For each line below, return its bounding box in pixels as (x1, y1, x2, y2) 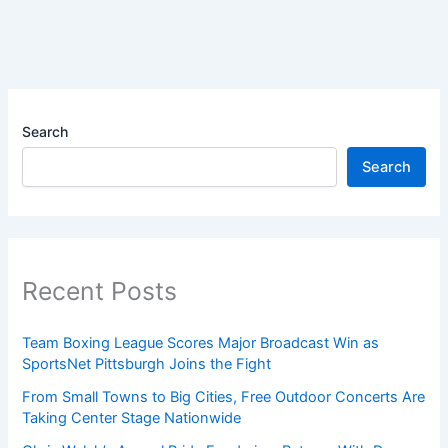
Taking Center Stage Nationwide (22, 409, 242, 428)
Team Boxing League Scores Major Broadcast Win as (22, 334, 380, 353)
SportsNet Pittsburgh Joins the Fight (22, 355, 272, 374)
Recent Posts (22, 276, 178, 307)
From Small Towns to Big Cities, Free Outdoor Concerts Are (22, 388, 426, 407)
